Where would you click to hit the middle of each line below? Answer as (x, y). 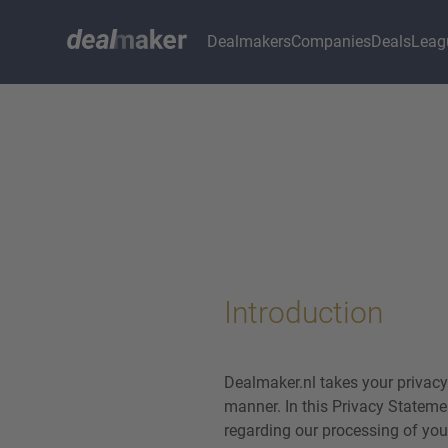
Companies (331, 41)
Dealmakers (249, 41)
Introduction (303, 312)
